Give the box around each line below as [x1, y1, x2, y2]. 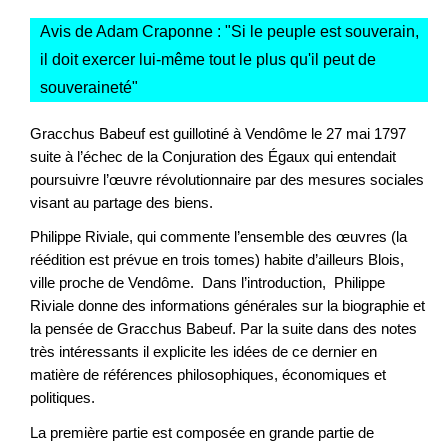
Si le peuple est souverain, [231, 22, 419, 40]
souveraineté [40, 78, 132, 96]
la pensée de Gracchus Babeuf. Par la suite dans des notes [30, 320, 417, 338]
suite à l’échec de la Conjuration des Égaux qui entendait [30, 147, 396, 165]
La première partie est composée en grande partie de [30, 423, 374, 441]
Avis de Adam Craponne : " [40, 22, 231, 40]
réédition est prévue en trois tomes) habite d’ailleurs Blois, [30, 251, 404, 269]
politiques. [30, 389, 95, 407]
